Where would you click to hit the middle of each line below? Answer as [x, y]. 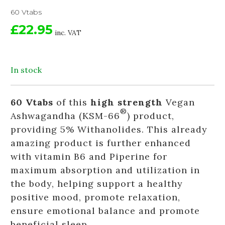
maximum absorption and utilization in [105, 170]
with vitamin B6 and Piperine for [89, 156]
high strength [127, 102]
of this [72, 102]
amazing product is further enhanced [101, 143]
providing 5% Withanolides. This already [109, 129]
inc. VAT [68, 33]
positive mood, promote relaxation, [95, 197]
